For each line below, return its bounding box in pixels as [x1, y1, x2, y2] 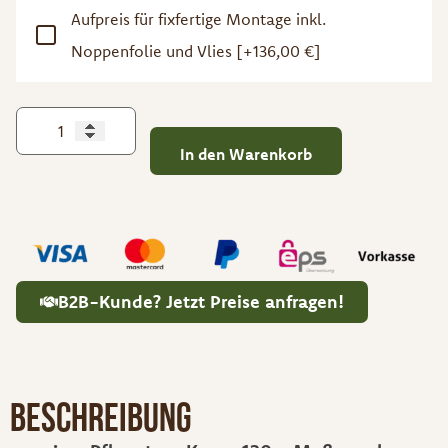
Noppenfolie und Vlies [71, 40, 236, 61]
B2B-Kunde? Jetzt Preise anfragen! [57, 290, 344, 314]
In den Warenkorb [180, 143, 312, 164]
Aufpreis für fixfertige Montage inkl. [71, 8, 326, 29]
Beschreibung [10, 394, 192, 438]
